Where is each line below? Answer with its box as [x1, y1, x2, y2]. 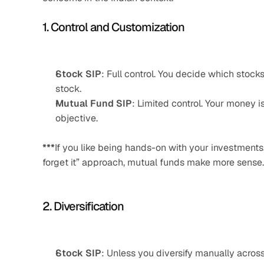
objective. [55, 112, 98, 124]
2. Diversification [42, 199, 124, 214]
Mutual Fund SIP [55, 97, 132, 110]
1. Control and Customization [42, 19, 184, 35]
